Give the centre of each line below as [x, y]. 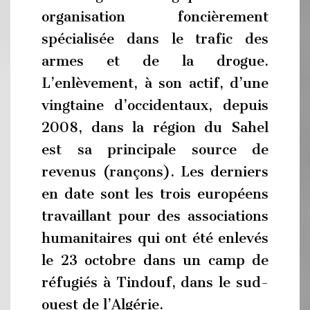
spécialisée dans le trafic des [155, 39]
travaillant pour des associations [155, 216]
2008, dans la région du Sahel [155, 127]
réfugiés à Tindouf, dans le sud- [155, 282]
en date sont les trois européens [155, 194]
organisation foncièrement [155, 17]
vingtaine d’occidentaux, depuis [155, 105]
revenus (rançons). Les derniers [155, 172]
